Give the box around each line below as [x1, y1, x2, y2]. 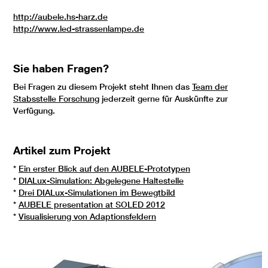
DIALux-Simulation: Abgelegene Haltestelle [19, 175, 184, 187]
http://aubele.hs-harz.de [13, 11, 108, 23]
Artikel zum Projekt [13, 144, 110, 157]
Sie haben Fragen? [13, 62, 109, 75]
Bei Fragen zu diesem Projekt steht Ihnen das [13, 81, 192, 93]
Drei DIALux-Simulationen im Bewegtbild [19, 187, 175, 199]
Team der [192, 81, 228, 93]
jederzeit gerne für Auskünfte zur [99, 93, 228, 105]
